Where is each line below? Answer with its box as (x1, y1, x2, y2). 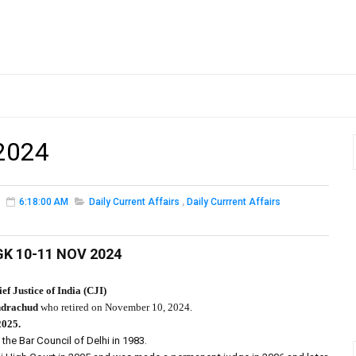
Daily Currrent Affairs (187, 196, 281, 208)
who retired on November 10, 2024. (38, 301, 192, 314)
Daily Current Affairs (89, 196, 180, 208)
